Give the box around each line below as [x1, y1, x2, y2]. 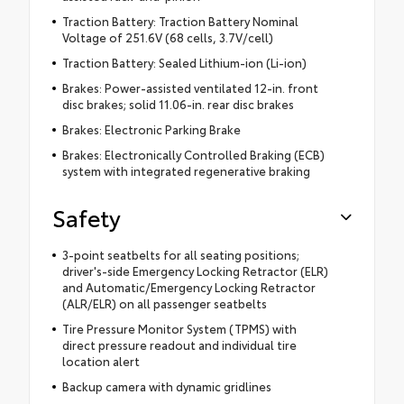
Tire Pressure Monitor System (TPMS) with [61, 320, 297, 337]
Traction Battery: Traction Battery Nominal [61, 13, 298, 30]
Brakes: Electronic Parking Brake [61, 121, 241, 138]
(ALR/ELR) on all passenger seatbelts [61, 295, 267, 312]
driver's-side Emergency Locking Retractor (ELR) [61, 262, 328, 280]
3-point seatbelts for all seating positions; [61, 246, 299, 263]
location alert [61, 353, 140, 370]
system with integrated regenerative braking [61, 162, 310, 179]
